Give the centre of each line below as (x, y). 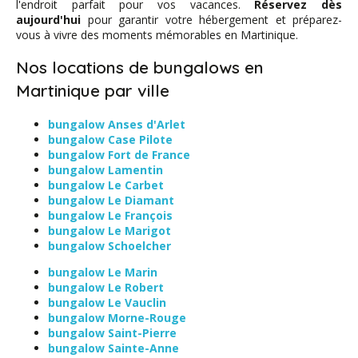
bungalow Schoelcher (109, 245)
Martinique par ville (93, 91)
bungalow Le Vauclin (107, 302)
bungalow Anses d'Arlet (117, 124)
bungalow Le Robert (106, 287)
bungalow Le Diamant (111, 200)
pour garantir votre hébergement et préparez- (211, 20)
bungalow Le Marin (103, 272)
